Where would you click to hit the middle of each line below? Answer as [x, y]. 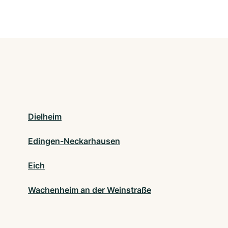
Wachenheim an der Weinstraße [90, 190]
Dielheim [45, 117]
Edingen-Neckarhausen [74, 141]
